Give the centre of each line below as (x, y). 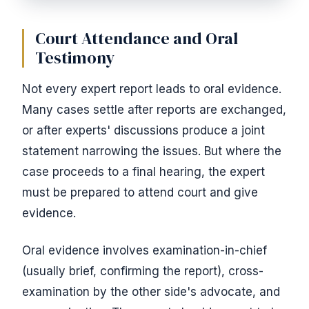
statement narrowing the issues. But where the (152, 151)
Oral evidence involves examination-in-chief (144, 250)
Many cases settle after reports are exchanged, (154, 110)
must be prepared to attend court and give (140, 192)
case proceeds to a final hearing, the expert (143, 172)
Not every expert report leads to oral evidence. (152, 89)
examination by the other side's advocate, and (151, 292)
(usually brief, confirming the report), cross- (143, 271)
